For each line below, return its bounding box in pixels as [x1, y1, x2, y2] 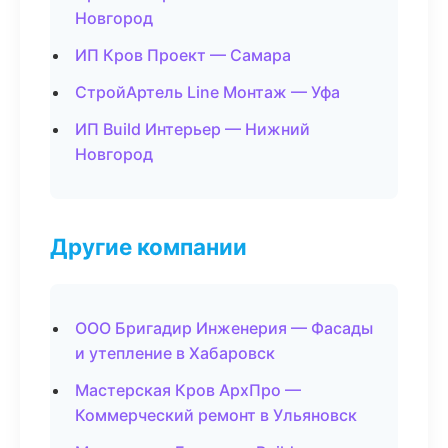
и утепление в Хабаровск [75, 343, 275, 363]
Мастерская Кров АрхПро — [75, 380, 301, 400]
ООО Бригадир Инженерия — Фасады [75, 318, 373, 338]
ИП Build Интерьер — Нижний [75, 119, 310, 139]
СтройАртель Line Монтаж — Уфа [75, 82, 340, 102]
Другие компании [50, 233, 247, 260]
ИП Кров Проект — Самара [75, 45, 291, 65]
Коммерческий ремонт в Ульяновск [75, 405, 357, 425]
